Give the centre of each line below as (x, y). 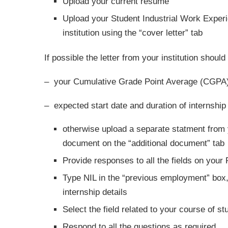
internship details (95, 192)
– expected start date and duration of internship (135, 106)
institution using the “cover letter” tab (133, 33)
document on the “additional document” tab (144, 143)
